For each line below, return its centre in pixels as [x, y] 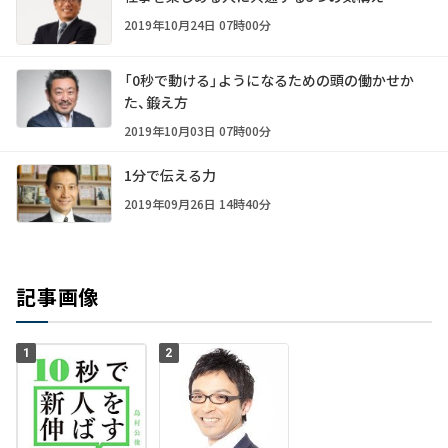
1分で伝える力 [170, 174]
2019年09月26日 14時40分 [197, 203]
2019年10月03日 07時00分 [197, 130]
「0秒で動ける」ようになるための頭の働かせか [269, 79]
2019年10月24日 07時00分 [197, 24]
